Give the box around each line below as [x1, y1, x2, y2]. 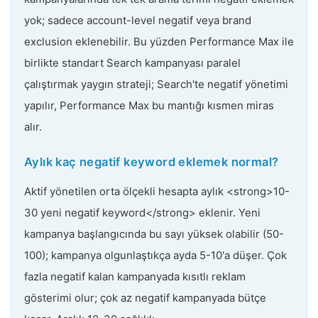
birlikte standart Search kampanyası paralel [24, 55, 241, 70]
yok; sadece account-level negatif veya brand [24, 13, 251, 27]
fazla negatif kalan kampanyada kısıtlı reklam [24, 269, 246, 283]
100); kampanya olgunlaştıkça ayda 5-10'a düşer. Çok [24, 248, 287, 262]
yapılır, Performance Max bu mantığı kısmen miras [24, 98, 274, 112]
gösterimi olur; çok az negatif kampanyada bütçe [24, 290, 266, 305]
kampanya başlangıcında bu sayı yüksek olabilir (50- [24, 226, 284, 241]
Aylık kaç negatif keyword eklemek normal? [24, 154, 279, 169]
